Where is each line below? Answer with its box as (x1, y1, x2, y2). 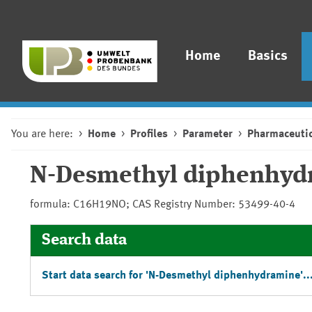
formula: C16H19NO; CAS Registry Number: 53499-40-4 (30, 199, 295, 210)
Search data (42, 232, 127, 248)
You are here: (11, 129, 73, 140)
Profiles (130, 129, 168, 140)
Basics (248, 49, 288, 63)
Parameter (182, 129, 233, 140)
